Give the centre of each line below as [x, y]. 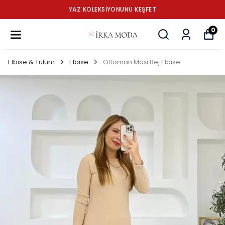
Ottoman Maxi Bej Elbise [142, 62]
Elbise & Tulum [31, 62]
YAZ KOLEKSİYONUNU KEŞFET [113, 9]
